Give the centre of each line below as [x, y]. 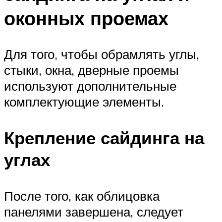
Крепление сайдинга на [104, 138]
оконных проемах [86, 18]
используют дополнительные [90, 85]
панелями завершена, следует [94, 212]
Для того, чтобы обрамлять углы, [102, 54]
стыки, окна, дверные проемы [91, 70]
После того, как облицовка [82, 196]
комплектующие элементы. [84, 101]
